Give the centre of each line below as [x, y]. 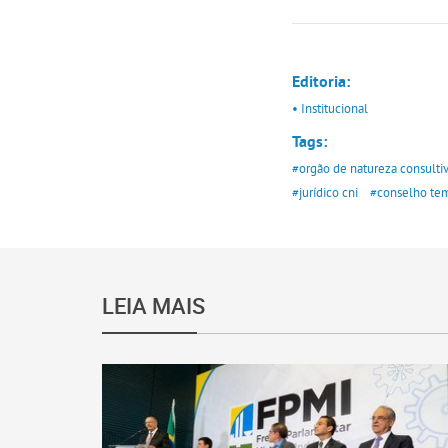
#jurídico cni [325, 191]
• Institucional [330, 107]
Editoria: [321, 82]
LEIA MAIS [153, 305]
